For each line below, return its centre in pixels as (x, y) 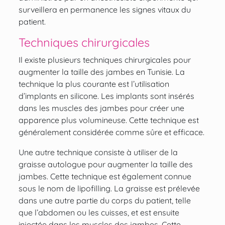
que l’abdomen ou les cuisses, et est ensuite (99, 213)
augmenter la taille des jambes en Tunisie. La (101, 72)
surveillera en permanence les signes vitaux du (104, 10)
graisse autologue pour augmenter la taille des (105, 164)
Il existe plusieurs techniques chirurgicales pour (104, 60)
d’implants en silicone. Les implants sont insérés (106, 96)
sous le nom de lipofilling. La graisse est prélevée (109, 189)
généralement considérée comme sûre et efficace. (111, 132)
